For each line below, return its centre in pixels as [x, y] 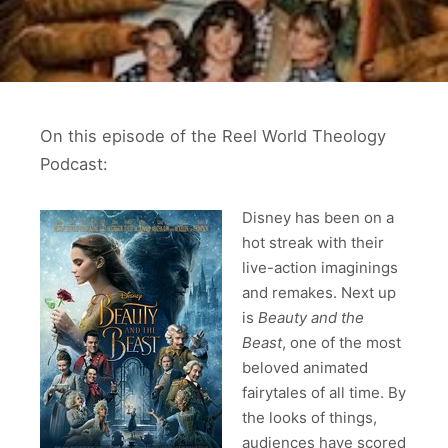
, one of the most [341, 342]
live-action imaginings [320, 267]
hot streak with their [313, 242]
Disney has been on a [318, 217]
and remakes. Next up [319, 292]
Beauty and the [311, 317]
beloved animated [305, 367]
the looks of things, [309, 417]
